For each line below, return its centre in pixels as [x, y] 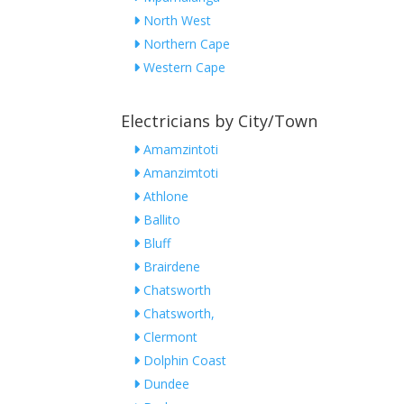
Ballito [161, 220]
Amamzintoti [179, 150]
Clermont [169, 337]
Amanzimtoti [179, 173]
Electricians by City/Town [220, 121]
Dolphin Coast [184, 361]
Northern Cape [185, 44]
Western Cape [183, 68]
